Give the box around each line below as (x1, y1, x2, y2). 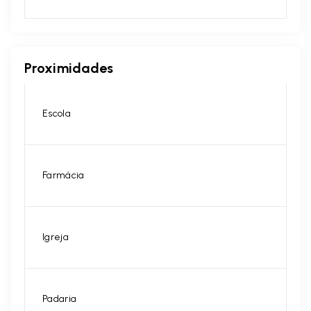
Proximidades (24, 59, 114, 76)
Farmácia (42, 169, 85, 181)
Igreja (42, 230, 69, 243)
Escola (42, 107, 71, 119)
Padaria (42, 292, 77, 305)
